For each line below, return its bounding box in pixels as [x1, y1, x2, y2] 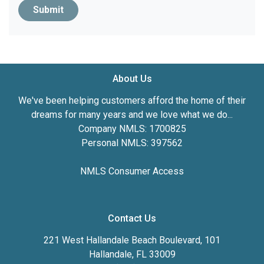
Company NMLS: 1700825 [78, 123, 186, 134]
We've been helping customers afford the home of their [18, 95, 246, 106]
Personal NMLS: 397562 [81, 137, 183, 148]
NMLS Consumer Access [80, 166, 184, 177]
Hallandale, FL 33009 [88, 249, 176, 260]
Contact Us [108, 213, 156, 224]
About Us [112, 73, 152, 84]
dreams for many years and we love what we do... [31, 109, 233, 120]
